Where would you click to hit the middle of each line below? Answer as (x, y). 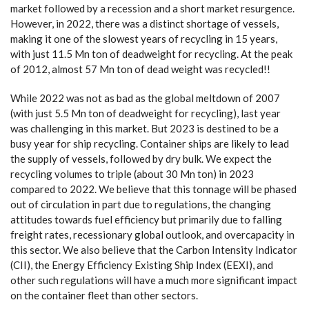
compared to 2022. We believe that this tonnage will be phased (153, 189)
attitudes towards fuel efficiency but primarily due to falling (146, 219)
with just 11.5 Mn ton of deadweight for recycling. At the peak (151, 54)
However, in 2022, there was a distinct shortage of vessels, (144, 23)
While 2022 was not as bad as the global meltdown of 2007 (145, 98)
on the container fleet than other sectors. (104, 295)
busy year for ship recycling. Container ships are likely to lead (150, 143)
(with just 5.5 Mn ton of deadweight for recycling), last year (146, 113)
